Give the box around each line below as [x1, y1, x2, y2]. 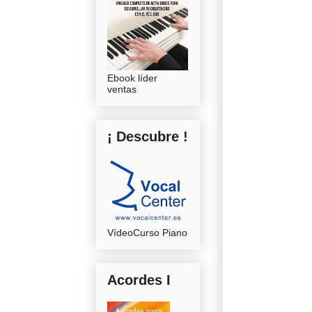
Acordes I [107, 272, 171, 288]
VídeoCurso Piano [107, 226, 187, 238]
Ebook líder [107, 72, 157, 84]
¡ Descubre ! [107, 128, 188, 144]
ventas [107, 83, 136, 95]
